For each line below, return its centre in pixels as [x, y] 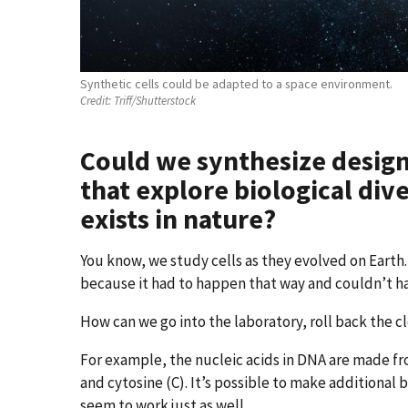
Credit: [96, 101]
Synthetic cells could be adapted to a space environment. [236, 84]
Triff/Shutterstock [153, 101]
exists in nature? [178, 219]
